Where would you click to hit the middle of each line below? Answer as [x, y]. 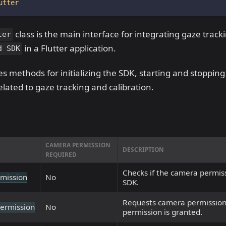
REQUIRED [61, 155]
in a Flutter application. [69, 48]
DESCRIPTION [143, 150]
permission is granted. [162, 212]
